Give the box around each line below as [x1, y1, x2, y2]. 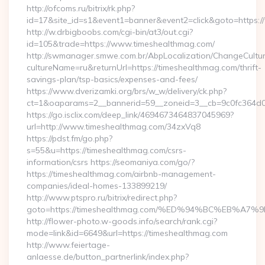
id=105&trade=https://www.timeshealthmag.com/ [27, 38, 215, 49]
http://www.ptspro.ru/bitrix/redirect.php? [27, 192, 177, 203]
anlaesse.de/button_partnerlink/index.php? [27, 251, 189, 262]
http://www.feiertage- [27, 240, 110, 250]
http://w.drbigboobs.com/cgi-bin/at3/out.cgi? [27, 27, 193, 37]
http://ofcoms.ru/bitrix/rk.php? [27, 3, 135, 14]
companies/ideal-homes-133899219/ [27, 180, 167, 191]
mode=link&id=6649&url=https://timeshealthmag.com [27, 228, 228, 238]
